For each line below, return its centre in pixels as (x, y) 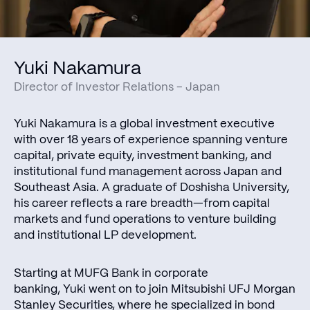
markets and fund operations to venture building (145, 219)
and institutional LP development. (105, 235)
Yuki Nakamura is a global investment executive (144, 124)
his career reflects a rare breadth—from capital (142, 203)
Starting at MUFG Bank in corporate (111, 273)
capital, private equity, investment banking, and (143, 155)
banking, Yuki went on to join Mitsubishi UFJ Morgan (155, 289)
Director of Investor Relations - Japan (117, 87)
